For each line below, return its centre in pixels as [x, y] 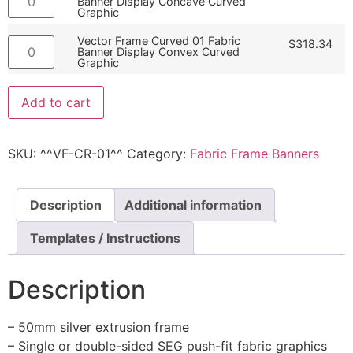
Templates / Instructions [105, 238]
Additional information [193, 205]
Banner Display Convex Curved [159, 52]
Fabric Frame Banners [255, 154]
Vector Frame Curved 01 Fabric [159, 41]
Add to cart [56, 103]
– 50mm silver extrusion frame [98, 327]
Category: [158, 154]
